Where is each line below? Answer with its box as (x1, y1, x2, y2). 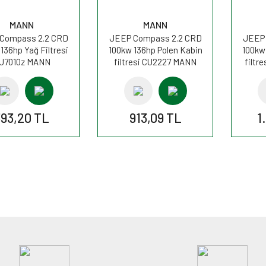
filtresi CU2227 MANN (114, 56, 197, 67)
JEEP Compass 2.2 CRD (109, 32, 202, 43)
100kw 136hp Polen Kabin (108, 44, 202, 55)
